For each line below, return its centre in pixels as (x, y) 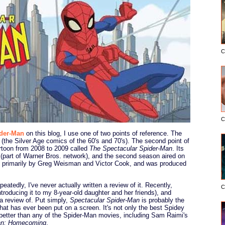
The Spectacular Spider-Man (131, 148)
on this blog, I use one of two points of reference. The (103, 133)
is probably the (162, 200)
